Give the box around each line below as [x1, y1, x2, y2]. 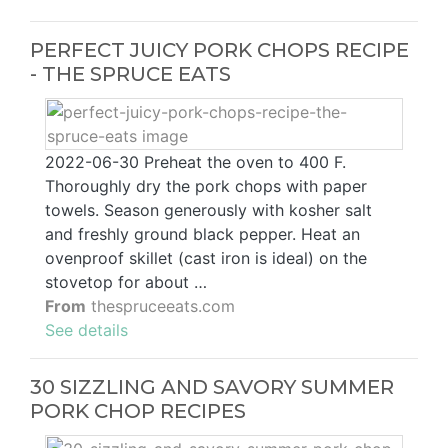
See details [45, 320, 128, 341]
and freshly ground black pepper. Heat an [45, 224, 360, 245]
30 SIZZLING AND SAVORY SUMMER [30, 375, 394, 400]
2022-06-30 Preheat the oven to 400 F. [45, 152, 346, 173]
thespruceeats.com [86, 296, 235, 317]
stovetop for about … [45, 272, 207, 293]
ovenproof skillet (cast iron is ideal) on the [45, 248, 367, 269]
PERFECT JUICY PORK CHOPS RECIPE [30, 38, 409, 63]
